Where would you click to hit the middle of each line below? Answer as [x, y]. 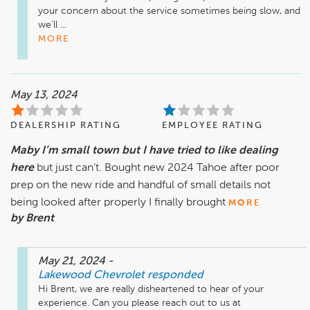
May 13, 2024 [44, 96]
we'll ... [52, 25]
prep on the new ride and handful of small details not [140, 186]
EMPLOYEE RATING [212, 126]
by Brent [32, 219]
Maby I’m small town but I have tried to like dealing [144, 151]
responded [175, 276]
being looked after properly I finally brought [119, 203]
